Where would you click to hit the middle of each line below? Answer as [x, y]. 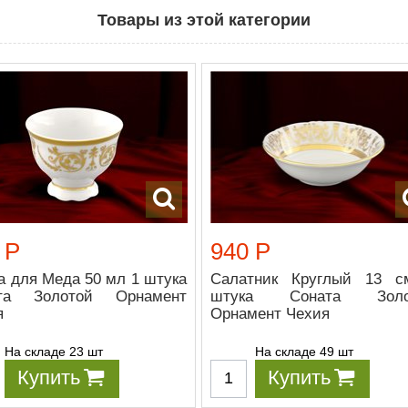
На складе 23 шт [54, 351]
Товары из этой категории [204, 20]
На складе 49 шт [304, 351]
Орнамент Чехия [270, 313]
